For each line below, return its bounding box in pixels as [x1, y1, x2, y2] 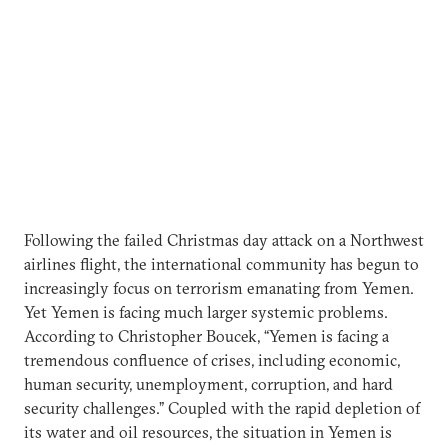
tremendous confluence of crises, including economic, [24, 350, 400, 370]
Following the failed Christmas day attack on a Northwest [24, 230, 424, 250]
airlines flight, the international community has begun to [24, 254, 419, 274]
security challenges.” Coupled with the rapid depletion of [24, 398, 420, 418]
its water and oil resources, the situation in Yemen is [24, 422, 392, 442]
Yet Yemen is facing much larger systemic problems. [24, 302, 388, 322]
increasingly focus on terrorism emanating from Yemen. [24, 278, 414, 298]
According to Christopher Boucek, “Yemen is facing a [24, 326, 389, 346]
